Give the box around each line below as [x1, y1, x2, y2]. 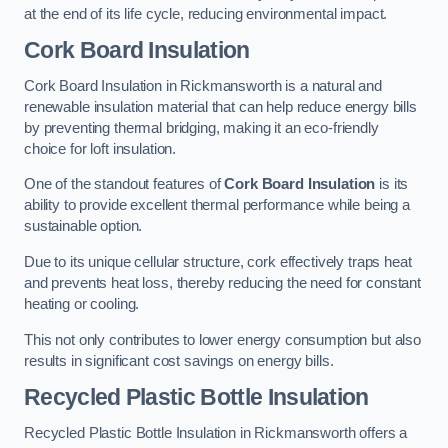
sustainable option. [24, 218, 143, 235]
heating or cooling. [24, 296, 140, 312]
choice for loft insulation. [24, 140, 177, 157]
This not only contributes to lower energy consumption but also [24, 331, 421, 348]
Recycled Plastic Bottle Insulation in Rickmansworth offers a [24, 424, 408, 441]
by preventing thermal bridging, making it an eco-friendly [24, 119, 379, 136]
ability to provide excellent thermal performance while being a [24, 197, 410, 214]
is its [375, 176, 409, 193]
